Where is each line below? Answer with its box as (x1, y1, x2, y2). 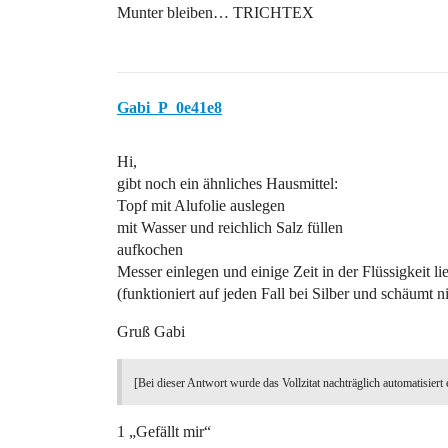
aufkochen (117, 241, 183, 258)
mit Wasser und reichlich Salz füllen (117, 219, 343, 236)
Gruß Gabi (117, 323, 185, 340)
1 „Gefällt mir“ (117, 423, 211, 440)
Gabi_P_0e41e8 (117, 99, 222, 116)
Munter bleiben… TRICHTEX (117, 4, 314, 21)
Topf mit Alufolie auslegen (117, 197, 285, 214)
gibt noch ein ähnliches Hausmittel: (117, 175, 338, 192)
